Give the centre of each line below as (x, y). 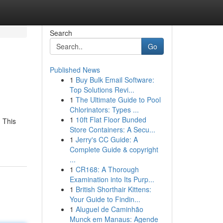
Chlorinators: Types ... (104, 110)
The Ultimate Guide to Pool (118, 100)
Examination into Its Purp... (112, 179)
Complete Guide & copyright (114, 149)
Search (61, 33)
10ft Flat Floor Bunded (111, 119)
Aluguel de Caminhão (109, 209)
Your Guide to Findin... (105, 199)
